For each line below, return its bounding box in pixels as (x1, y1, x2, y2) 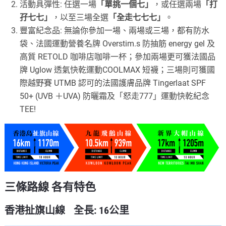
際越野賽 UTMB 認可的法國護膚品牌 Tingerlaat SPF (20, 78, 206, 88)
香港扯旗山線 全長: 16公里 (5, 204, 130, 216)
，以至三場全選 (52, 12, 109, 22)
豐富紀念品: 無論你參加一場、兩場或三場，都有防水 (20, 25, 210, 35)
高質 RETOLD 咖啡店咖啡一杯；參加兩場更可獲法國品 (20, 51, 216, 62)
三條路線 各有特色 (5, 180, 96, 193)
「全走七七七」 (108, 12, 165, 22)
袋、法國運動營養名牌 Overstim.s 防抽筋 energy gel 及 (20, 38, 215, 48)
